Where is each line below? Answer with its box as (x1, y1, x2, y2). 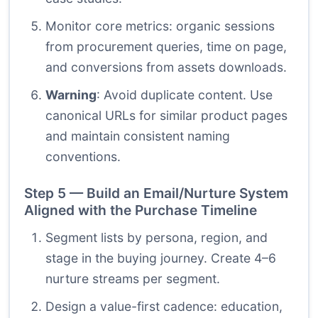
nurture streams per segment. (45, 271, 220, 287)
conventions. (45, 149, 121, 165)
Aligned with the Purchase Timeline (24, 202, 257, 219)
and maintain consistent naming (45, 128, 230, 144)
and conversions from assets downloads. (45, 60, 287, 75)
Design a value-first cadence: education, (45, 299, 283, 314)
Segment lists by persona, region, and (45, 230, 268, 246)
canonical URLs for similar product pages (45, 108, 287, 124)
